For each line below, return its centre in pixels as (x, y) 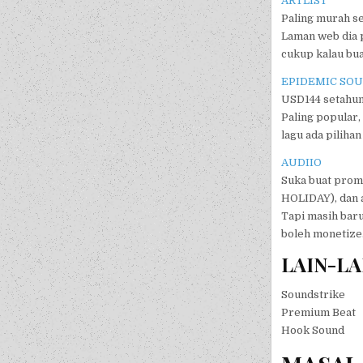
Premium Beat (319, 312)
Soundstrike (314, 294)
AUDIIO (302, 162)
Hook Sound (313, 330)
